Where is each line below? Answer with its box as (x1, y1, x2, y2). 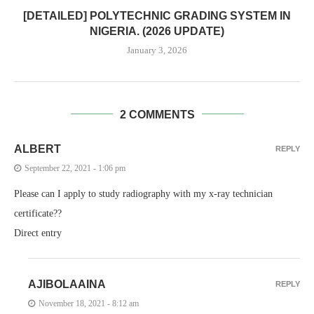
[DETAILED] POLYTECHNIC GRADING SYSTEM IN (23, 9, 291, 22)
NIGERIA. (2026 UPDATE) (90, 25, 224, 37)
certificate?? (14, 207, 62, 219)
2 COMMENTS (119, 108, 195, 121)
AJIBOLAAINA (28, 278, 106, 290)
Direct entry (14, 227, 62, 238)
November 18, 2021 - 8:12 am (39, 298, 139, 308)
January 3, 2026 (127, 44, 187, 55)
